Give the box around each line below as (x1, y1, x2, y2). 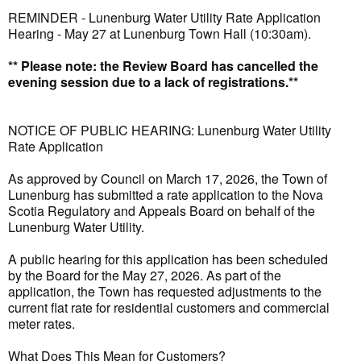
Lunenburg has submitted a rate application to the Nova (8, 185, 323, 204)
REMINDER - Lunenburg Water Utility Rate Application (8, 8, 321, 27)
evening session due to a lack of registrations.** (8, 73, 298, 91)
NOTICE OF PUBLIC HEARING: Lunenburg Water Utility (8, 121, 331, 139)
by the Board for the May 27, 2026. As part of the (8, 266, 281, 284)
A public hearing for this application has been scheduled (8, 250, 328, 268)
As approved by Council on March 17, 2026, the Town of (8, 169, 327, 188)
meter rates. (8, 314, 75, 333)
